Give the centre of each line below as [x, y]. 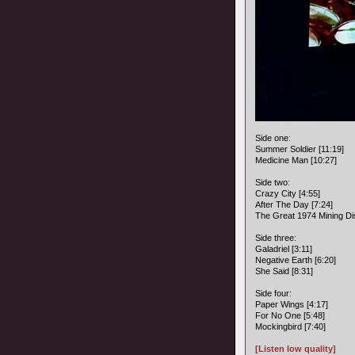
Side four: [273, 293]
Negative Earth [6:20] [296, 260]
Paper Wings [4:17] [292, 304]
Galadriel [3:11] [284, 249]
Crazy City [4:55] [288, 193]
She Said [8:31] [284, 271]
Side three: [276, 238]
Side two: [273, 182]
